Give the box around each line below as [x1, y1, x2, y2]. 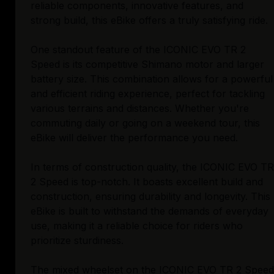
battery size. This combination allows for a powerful [31, 73, 273, 86]
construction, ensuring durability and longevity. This [31, 190, 270, 203]
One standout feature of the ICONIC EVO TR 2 [31, 43, 246, 56]
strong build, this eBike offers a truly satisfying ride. [31, 14, 268, 27]
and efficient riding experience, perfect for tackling [31, 87, 265, 100]
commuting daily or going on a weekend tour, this [31, 117, 260, 130]
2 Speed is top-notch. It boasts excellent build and [31, 176, 263, 188]
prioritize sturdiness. [31, 234, 124, 247]
